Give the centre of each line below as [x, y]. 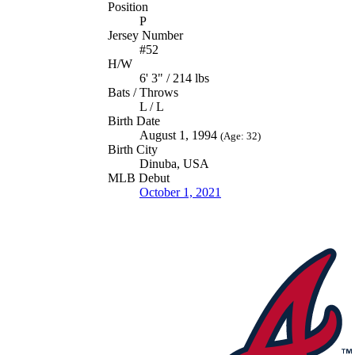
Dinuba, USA [174, 163]
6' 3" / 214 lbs [174, 78]
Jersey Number [145, 35]
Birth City [133, 149]
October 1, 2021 [180, 192]
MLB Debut [139, 177]
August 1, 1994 [180, 135]
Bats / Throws [143, 92]
